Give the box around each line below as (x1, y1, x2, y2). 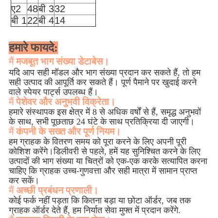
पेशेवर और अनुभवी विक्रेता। (16, 96, 115, 108)
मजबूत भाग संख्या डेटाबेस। (16, 56, 109, 67)
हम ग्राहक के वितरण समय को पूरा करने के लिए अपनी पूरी (8, 137, 186, 147)
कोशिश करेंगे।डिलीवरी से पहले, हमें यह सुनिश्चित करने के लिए (8, 146, 200, 157)
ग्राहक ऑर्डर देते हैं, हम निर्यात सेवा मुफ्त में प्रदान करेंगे (8, 205, 178, 216)
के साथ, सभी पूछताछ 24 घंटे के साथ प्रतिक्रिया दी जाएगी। (8, 117, 195, 127)
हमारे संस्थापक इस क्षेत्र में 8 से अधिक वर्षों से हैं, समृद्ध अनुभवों (8, 107, 201, 117)
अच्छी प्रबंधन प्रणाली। (16, 185, 98, 196)
